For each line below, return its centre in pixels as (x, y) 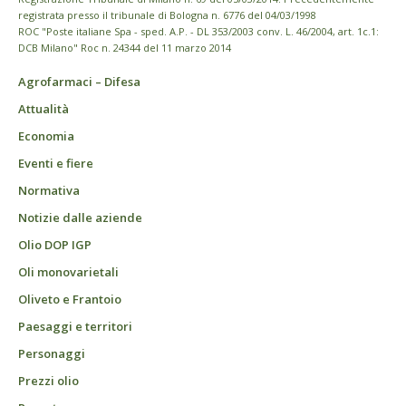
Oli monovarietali (68, 271)
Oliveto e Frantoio (70, 299)
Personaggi (52, 353)
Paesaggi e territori (75, 326)
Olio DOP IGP (55, 244)
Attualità (43, 108)
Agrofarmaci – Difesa (79, 81)
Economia (46, 135)
